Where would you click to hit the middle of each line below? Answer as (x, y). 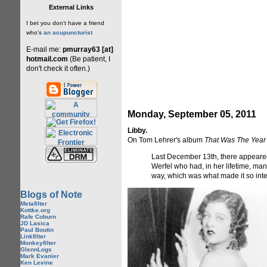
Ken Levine (37, 263)
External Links (71, 7)
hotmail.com (47, 59)
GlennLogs (36, 249)
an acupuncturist (68, 32)
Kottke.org (35, 210)
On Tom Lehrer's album (166, 140)
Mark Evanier (40, 256)
